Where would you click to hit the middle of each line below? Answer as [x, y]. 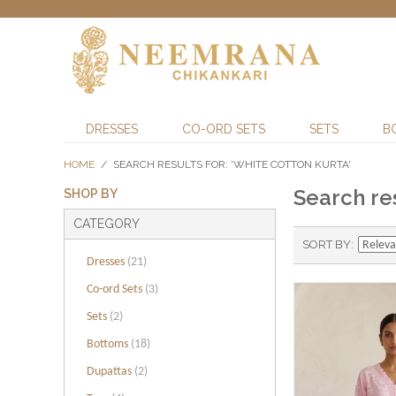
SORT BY [327, 244]
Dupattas [110, 372]
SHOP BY [91, 194]
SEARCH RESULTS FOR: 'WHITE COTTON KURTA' [232, 164]
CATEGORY [107, 224]
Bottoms [109, 344]
